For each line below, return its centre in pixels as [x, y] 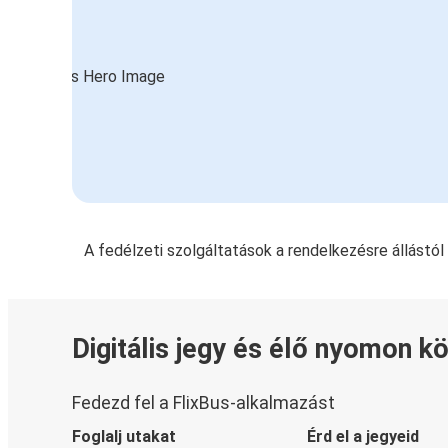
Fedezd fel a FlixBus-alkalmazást [203, 402]
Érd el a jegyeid [362, 436]
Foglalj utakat [124, 436]
